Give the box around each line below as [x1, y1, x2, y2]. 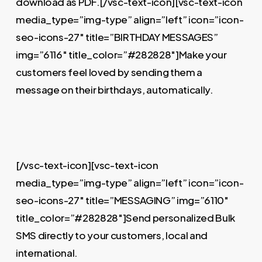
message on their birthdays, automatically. [15, 83, 213, 96]
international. [15, 246, 78, 259]
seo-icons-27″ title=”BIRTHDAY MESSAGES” [15, 30, 218, 43]
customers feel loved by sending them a [15, 65, 202, 78]
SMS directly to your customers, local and [15, 229, 208, 242]
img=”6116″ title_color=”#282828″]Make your [15, 48, 227, 61]
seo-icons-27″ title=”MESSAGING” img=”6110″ [15, 194, 229, 206]
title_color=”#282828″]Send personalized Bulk [15, 211, 235, 224]
